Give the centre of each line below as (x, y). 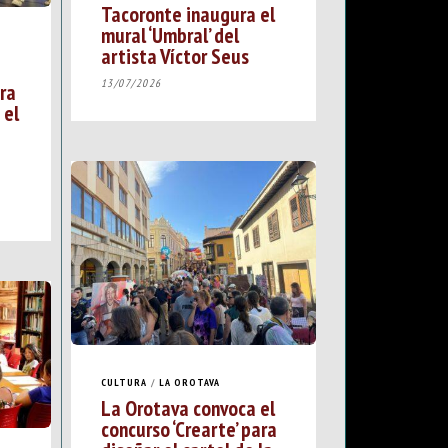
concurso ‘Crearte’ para (188, 429)
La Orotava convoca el (187, 408)
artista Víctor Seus (174, 55)
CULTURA (123, 383)
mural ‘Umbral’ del (169, 34)
